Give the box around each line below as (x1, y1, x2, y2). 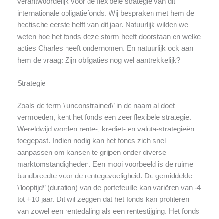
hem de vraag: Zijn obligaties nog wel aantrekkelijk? (17, 56, 180, 64)
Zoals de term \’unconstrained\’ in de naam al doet (17, 102, 175, 110)
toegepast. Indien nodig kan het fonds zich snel (17, 137, 166, 145)
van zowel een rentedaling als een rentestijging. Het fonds (17, 207, 199, 216)
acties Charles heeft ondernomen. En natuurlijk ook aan (17, 44, 193, 52)
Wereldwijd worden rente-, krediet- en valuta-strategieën (17, 125, 194, 133)
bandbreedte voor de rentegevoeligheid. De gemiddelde (17, 172, 192, 180)
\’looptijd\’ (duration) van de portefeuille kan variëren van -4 (17, 184, 201, 192)
